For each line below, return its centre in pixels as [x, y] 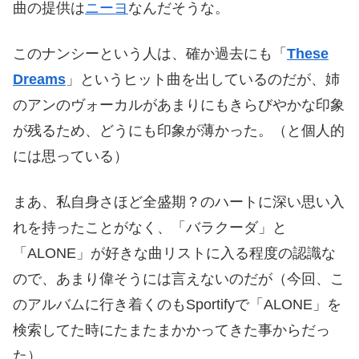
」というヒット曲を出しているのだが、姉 [203, 80]
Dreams [39, 80]
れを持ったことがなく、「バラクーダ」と [150, 228]
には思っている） [71, 157]
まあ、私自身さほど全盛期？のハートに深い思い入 [179, 202]
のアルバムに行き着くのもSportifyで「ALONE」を [177, 305]
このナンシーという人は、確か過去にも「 [150, 54]
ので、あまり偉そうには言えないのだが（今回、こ [179, 279]
